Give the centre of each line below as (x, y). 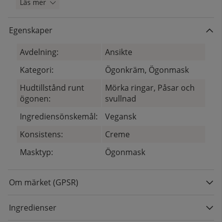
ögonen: (35, 99)
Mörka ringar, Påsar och (150, 88)
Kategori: (37, 70)
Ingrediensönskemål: (59, 117)
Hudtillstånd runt (52, 88)
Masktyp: (37, 152)
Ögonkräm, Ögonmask (147, 70)
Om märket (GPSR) (44, 183)
